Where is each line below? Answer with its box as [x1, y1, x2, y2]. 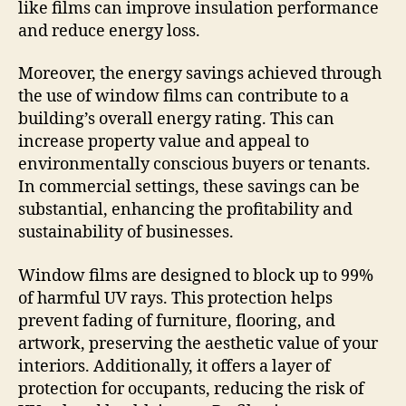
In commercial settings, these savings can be [18, 177, 360, 198]
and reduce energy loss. [18, 20, 200, 42]
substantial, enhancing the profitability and [18, 199, 353, 221]
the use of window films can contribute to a [18, 86, 349, 108]
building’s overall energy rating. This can [18, 109, 334, 130]
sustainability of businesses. [18, 222, 234, 244]
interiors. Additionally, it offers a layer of [18, 355, 331, 377]
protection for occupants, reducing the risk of [18, 378, 364, 400]
